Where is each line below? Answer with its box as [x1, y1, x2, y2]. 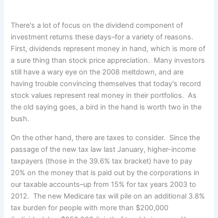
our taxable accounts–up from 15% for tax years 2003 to [11, 180, 197, 189]
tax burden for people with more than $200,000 [11, 203, 169, 212]
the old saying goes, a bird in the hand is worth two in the [11, 103, 202, 112]
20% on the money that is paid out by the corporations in [11, 168, 200, 177]
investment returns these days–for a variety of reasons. [11, 33, 196, 42]
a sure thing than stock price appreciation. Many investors [11, 56, 205, 65]
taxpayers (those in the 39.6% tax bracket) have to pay [11, 156, 193, 165]
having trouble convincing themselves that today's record [11, 79, 201, 89]
